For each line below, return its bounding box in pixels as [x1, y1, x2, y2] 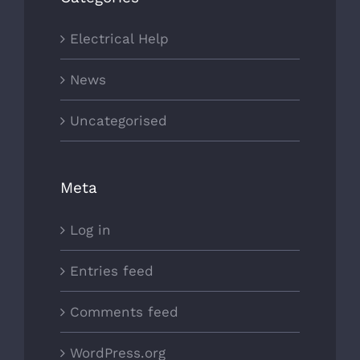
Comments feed [70, 304, 178, 321]
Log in [70, 222, 111, 239]
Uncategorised [70, 112, 167, 129]
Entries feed [70, 263, 153, 280]
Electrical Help [70, 31, 169, 47]
